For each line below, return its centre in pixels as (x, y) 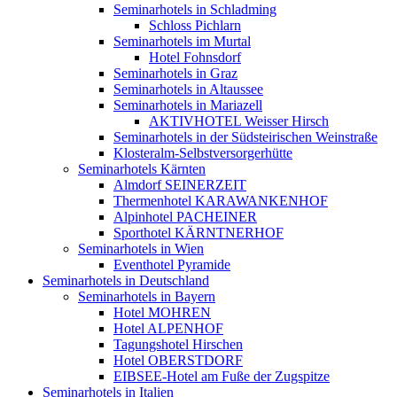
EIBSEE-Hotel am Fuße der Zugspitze (222, 376)
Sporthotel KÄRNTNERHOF (198, 232)
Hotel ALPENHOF (168, 328)
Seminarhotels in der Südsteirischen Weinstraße (245, 136)
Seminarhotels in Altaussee (188, 89)
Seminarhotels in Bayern (147, 296)
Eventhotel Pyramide (172, 264)
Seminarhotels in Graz (175, 73)
